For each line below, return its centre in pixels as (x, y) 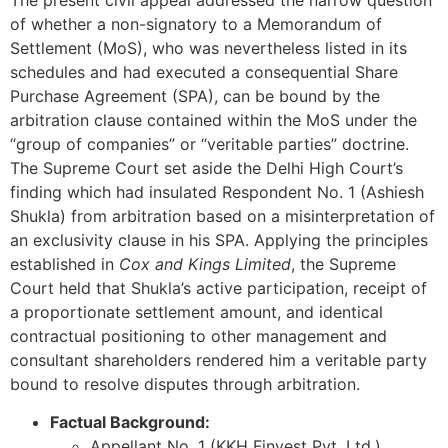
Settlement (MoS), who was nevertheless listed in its (208, 47)
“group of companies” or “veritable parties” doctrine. (209, 143)
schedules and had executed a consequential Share (204, 71)
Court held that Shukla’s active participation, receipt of (218, 287)
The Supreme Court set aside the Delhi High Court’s (206, 167)
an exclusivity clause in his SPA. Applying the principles (219, 239)
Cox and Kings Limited (205, 263)
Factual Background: (130, 422)
